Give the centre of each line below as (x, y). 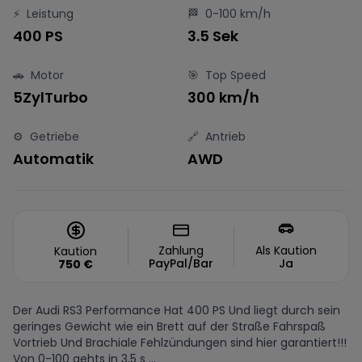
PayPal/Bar (181, 263)
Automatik (53, 159)
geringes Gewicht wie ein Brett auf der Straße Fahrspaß (169, 326)
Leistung (50, 14)
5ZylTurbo (51, 97)
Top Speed (236, 75)
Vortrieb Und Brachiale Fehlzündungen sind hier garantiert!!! (180, 343)
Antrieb (225, 137)
